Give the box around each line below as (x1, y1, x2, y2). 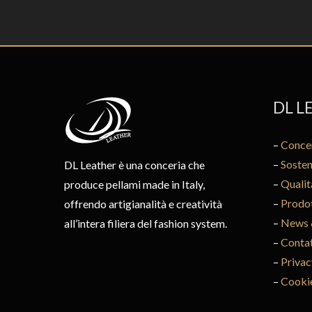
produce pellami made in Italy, (64, 178, 205, 192)
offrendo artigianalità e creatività (64, 197, 222, 211)
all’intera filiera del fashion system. (64, 217, 227, 231)
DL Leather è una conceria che (64, 158, 205, 172)
